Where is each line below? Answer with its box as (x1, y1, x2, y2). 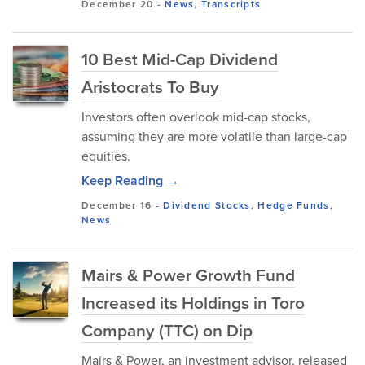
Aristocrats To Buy (81, 74, 219, 99)
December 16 (81, 198, 152, 212)
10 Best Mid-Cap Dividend (81, 46, 278, 71)
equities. (81, 147, 130, 165)
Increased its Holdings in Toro (81, 290, 305, 314)
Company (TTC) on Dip (81, 318, 253, 342)
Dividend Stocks (163, 198, 251, 212)
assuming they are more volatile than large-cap (81, 127, 347, 145)
